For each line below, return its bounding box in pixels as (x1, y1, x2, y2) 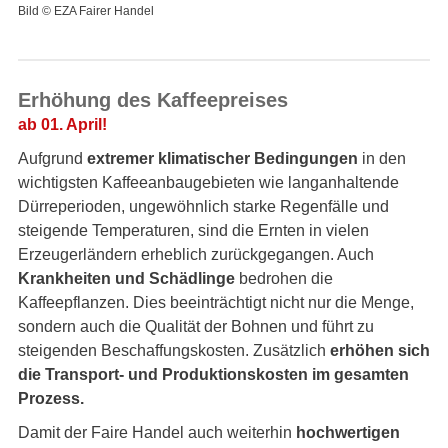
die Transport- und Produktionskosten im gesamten (18, 366, 409, 383)
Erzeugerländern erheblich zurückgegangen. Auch (18, 246, 374, 263)
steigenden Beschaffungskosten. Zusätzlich (18, 342, 330, 359)
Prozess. (18, 390, 88, 407)
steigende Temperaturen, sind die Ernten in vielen (18, 222, 369, 239)
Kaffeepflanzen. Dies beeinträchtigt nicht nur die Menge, (18, 294, 414, 311)
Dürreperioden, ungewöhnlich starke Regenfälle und (18, 198, 389, 215)
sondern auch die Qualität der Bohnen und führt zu (18, 318, 374, 335)
